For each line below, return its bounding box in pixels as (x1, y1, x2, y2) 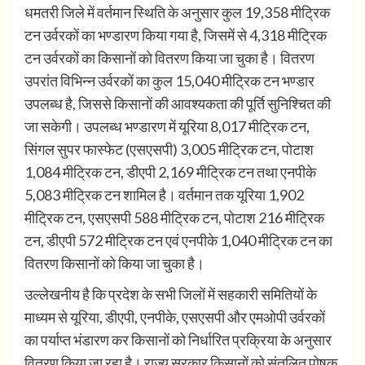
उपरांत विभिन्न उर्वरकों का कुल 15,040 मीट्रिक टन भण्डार (24, 72, 314, 90)
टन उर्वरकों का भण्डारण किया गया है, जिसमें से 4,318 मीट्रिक (24, 26, 327, 45)
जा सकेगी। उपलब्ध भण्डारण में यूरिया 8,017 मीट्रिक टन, (24, 117, 310, 136)
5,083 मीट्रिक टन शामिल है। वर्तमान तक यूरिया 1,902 (24, 186, 304, 204)
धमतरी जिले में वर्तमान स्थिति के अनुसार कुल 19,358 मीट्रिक (24, 3, 330, 22)
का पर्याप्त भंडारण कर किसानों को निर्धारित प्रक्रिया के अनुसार (24, 331, 332, 350)
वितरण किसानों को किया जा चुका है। (24, 254, 204, 273)
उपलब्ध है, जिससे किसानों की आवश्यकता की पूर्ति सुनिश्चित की (24, 95, 331, 113)
